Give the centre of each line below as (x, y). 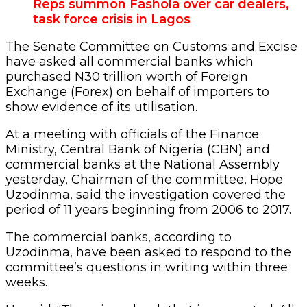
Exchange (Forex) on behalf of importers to (137, 91)
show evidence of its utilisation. (101, 107)
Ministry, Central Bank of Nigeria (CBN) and (138, 149)
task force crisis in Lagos (112, 19)
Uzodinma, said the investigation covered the (146, 194)
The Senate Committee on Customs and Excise (151, 46)
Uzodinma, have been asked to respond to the (148, 252)
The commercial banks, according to (119, 237)
